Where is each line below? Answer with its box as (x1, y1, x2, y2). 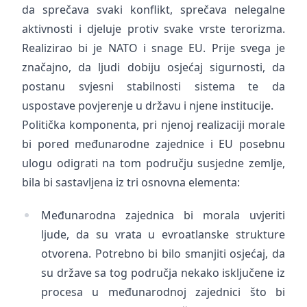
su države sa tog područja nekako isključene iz (41, 265, 285, 280)
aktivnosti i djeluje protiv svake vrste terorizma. (22, 21, 285, 36)
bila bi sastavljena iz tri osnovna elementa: (22, 175, 240, 190)
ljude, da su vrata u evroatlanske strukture (41, 227, 285, 242)
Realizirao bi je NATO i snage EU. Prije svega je (22, 40, 285, 56)
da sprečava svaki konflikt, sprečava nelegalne (22, 2, 285, 17)
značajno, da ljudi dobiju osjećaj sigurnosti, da (22, 60, 285, 75)
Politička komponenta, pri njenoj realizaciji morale (22, 117, 285, 132)
